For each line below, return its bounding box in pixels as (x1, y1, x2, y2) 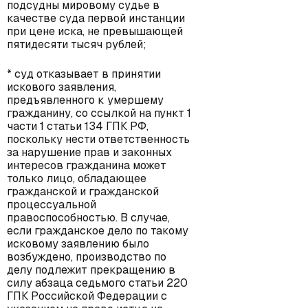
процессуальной (7, 197, 96, 212)
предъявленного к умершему (7, 93, 164, 107)
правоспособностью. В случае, (7, 210, 170, 225)
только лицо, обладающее (7, 171, 146, 186)
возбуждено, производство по (7, 250, 166, 264)
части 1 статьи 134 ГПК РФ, (7, 119, 148, 133)
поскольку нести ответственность (7, 132, 190, 146)
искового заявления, (7, 80, 116, 94)
